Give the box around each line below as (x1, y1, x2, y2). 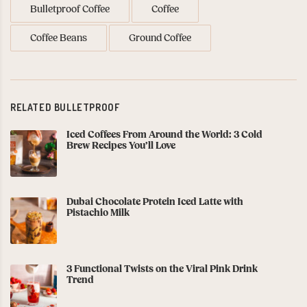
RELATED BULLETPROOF (10, 101, 120, 114)
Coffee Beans (30, 32, 87, 45)
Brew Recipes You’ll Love (66, 140, 175, 153)
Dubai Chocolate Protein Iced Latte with (66, 196, 243, 209)
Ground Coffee (129, 32, 191, 45)
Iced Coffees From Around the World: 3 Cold (66, 129, 262, 142)
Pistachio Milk (66, 207, 130, 220)
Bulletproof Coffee (30, 3, 110, 16)
